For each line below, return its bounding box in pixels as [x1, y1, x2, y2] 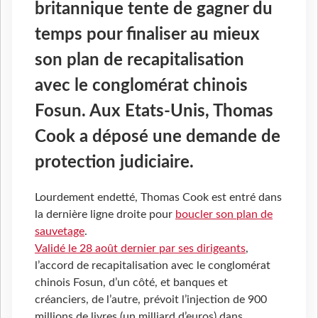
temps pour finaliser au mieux [35, 26, 260, 43]
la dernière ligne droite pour [35, 209, 175, 221]
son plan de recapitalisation [35, 51, 244, 69]
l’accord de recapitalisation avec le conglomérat [35, 260, 270, 272]
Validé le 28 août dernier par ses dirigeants [35, 243, 246, 255]
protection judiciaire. [35, 153, 194, 171]
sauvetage [35, 226, 84, 238]
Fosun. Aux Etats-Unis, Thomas [35, 102, 273, 120]
